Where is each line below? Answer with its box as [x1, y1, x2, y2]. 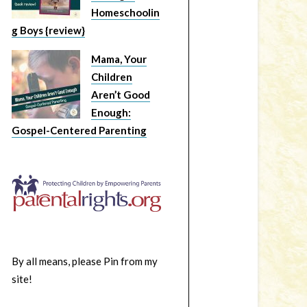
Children [91, 71, 132, 83]
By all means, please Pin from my [12, 255, 158, 268]
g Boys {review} [12, 24, 85, 36]
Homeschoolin [91, 6, 160, 19]
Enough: [91, 106, 131, 119]
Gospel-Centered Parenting [12, 124, 147, 136]
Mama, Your [91, 53, 147, 65]
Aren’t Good [91, 88, 150, 101]
